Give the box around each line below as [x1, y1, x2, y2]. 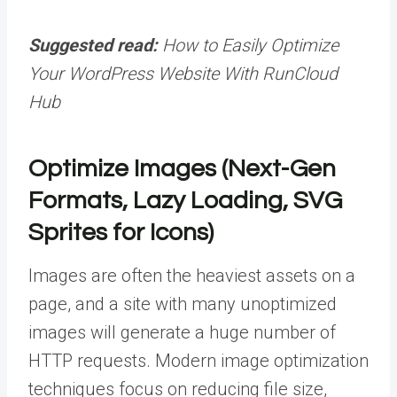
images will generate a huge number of [28, 322, 336, 344]
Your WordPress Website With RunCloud [28, 63, 338, 85]
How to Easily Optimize [162, 35, 339, 57]
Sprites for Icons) [28, 220, 214, 246]
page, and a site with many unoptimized [28, 293, 337, 315]
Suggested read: [28, 35, 162, 57]
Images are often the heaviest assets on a [28, 265, 355, 287]
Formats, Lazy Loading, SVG [28, 188, 342, 214]
